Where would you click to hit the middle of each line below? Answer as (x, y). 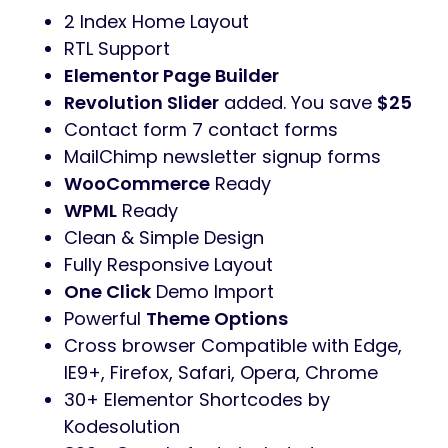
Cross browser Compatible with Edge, (233, 346)
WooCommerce (137, 184)
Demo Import (212, 292)
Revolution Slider (141, 103)
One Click (107, 292)
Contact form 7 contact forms (201, 130)
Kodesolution (122, 427)
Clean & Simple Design (164, 238)
